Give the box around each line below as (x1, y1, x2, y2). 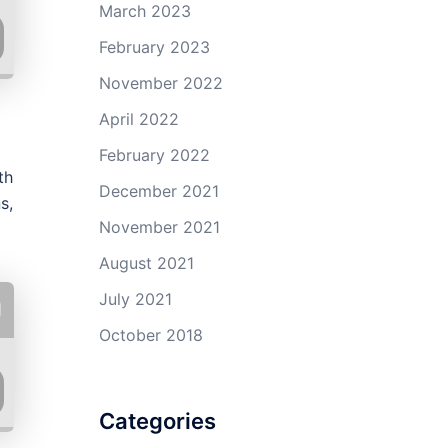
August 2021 (98, 253, 194, 273)
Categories (98, 408, 216, 434)
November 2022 (98, 73, 223, 93)
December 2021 (98, 181, 219, 201)
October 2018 (98, 325, 203, 345)
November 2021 (98, 217, 220, 237)
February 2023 (98, 37, 210, 57)
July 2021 (98, 289, 172, 309)
